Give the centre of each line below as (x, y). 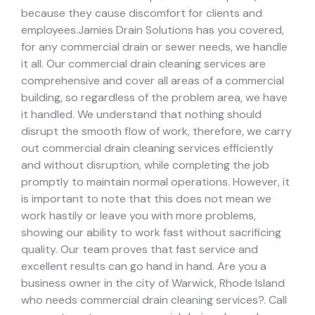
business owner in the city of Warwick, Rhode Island (153, 283)
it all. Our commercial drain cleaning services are (143, 64)
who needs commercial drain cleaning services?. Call (154, 300)
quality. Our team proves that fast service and (140, 250)
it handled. (49, 115)
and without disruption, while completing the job (145, 165)
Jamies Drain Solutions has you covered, (181, 30)
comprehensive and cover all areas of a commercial (153, 81)
